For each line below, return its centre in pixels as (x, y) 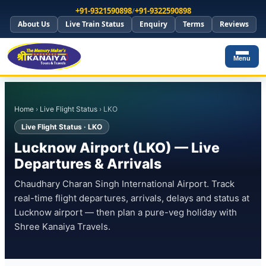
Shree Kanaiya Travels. (62, 227)
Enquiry (153, 24)
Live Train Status (94, 24)
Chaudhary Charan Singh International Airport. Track (124, 184)
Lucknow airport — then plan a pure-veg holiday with (126, 212)
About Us (34, 24)
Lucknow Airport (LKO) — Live (117, 148)
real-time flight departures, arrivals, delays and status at (132, 198)
